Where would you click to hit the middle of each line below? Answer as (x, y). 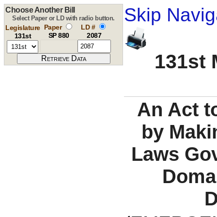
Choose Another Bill (40, 10)
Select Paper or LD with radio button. (63, 18)
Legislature (23, 28)
